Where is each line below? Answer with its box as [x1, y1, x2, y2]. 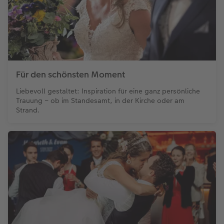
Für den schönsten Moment [16, 68, 125, 81]
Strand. [16, 105, 40, 115]
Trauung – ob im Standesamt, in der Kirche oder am [16, 95, 184, 106]
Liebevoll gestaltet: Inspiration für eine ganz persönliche [16, 86, 200, 96]
